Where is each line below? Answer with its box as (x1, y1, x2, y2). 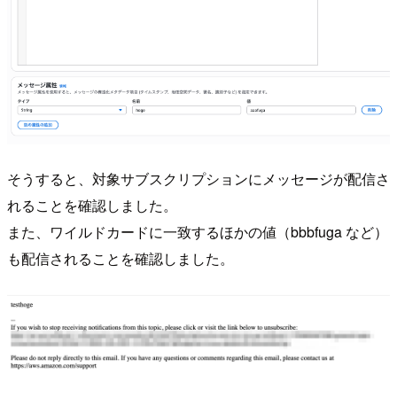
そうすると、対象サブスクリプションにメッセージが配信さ (7, 167, 390, 189)
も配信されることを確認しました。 (7, 247, 234, 269)
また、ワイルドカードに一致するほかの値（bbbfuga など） (7, 221, 388, 242)
